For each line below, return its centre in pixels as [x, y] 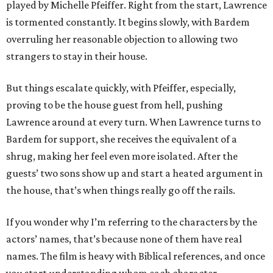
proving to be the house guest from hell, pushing [115, 105]
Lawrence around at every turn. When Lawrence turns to [133, 122]
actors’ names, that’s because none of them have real [124, 239]
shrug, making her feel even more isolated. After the [122, 156]
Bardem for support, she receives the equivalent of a [122, 139]
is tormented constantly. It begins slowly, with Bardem [128, 22]
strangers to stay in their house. [77, 56]
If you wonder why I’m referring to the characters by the [132, 222]
